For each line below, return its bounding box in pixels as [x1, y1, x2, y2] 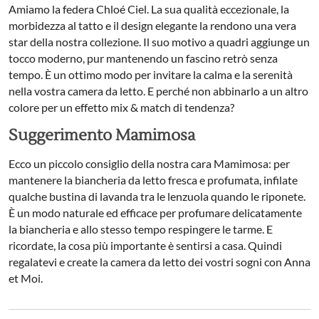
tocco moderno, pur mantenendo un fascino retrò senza [9, 51, 278, 65]
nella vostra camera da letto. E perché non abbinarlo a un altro [9, 84, 308, 98]
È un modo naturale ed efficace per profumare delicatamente [9, 206, 302, 219]
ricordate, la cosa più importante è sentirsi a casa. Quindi [9, 239, 282, 252]
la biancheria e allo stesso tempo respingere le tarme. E [9, 222, 273, 236]
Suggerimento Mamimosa [9, 125, 195, 145]
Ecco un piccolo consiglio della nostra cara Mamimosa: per [9, 157, 290, 170]
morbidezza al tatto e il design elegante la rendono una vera [9, 19, 296, 32]
